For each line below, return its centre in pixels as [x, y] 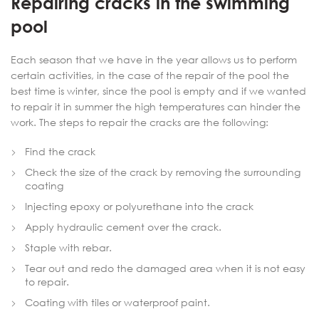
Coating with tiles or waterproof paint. [117, 303]
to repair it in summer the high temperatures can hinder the [156, 107]
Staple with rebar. [68, 248]
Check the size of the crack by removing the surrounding [163, 172]
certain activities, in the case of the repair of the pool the [150, 75]
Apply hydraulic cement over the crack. [123, 227]
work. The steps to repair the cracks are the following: [140, 122]
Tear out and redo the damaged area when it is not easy [165, 268]
